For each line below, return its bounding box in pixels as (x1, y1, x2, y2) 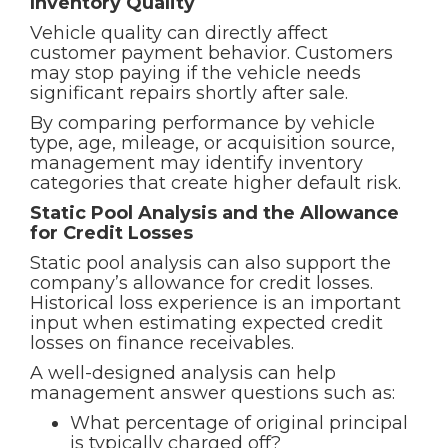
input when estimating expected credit (30, 312, 383, 334)
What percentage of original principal (70, 412, 408, 434)
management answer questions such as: (30, 382, 395, 404)
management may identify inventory (30, 152, 363, 174)
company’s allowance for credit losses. (30, 272, 373, 294)
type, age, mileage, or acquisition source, (30, 132, 395, 154)
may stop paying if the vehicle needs (30, 62, 361, 84)
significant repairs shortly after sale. (30, 82, 348, 104)
